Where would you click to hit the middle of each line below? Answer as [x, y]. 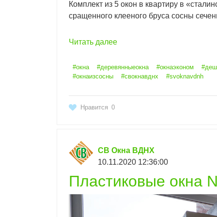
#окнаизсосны [93, 77]
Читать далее [93, 42]
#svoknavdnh [185, 77]
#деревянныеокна [123, 67]
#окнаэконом [175, 67]
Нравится [94, 108]
